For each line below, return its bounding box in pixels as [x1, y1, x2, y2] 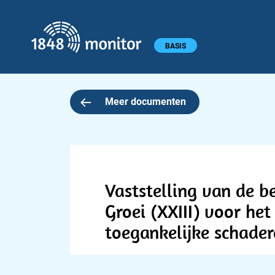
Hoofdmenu [7, 37, 61, 50]
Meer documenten [104, 96, 186, 107]
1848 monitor [153, 22, 212, 34]
